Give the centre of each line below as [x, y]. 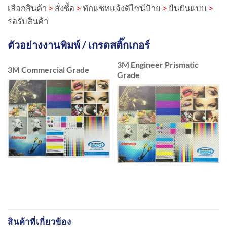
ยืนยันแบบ [188, 8]
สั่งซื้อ [65, 8]
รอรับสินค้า [28, 21]
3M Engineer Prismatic [158, 65]
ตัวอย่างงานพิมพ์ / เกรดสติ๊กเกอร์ [79, 45]
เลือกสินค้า [27, 8]
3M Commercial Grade [48, 70]
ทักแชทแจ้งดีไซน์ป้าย [122, 8]
